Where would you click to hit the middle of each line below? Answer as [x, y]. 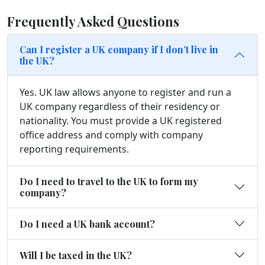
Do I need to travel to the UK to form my [109, 181]
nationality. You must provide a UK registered [121, 121]
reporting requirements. [74, 149]
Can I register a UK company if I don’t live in [119, 49]
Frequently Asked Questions [93, 21]
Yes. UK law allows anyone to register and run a [125, 92]
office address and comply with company [111, 135]
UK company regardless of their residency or [120, 106]
